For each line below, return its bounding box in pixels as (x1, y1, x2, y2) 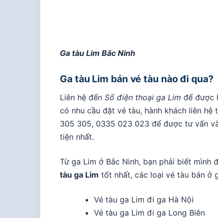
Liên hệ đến (60, 92, 105, 102)
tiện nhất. (60, 131, 94, 142)
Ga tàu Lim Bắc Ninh (60, 48, 135, 58)
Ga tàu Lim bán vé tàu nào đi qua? (60, 73, 214, 85)
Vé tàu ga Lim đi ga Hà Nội (93, 194, 194, 204)
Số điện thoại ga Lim (105, 92, 181, 102)
